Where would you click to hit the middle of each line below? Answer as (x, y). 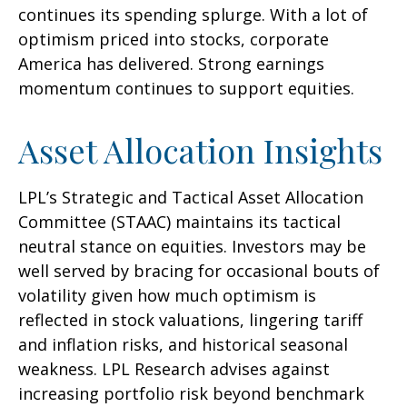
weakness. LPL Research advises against (174, 369)
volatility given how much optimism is (167, 296)
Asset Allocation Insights (200, 150)
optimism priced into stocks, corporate (174, 40)
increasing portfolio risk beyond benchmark (191, 394)
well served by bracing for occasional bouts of (199, 271)
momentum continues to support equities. (186, 89)
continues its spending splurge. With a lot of (193, 15)
